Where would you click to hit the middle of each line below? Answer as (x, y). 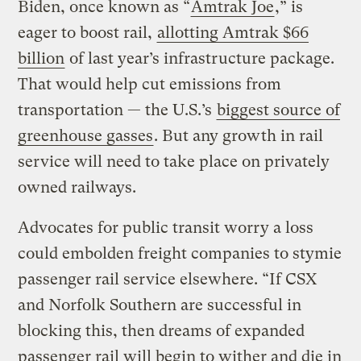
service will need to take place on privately (174, 162)
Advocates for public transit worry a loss (166, 228)
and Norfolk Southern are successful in (160, 305)
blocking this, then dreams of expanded (162, 331)
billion (41, 59)
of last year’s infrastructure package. (200, 59)
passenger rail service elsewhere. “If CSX (168, 280)
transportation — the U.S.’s (117, 110)
